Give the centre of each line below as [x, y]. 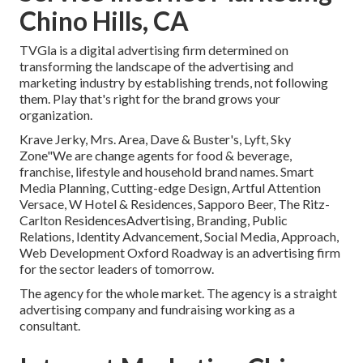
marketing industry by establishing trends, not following [174, 83]
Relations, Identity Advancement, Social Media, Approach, [179, 237]
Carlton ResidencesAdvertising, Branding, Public [154, 220]
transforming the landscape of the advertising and [156, 66]
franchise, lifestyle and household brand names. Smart [167, 172]
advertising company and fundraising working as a [157, 310]
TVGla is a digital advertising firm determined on [154, 50]
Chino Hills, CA [104, 21]
